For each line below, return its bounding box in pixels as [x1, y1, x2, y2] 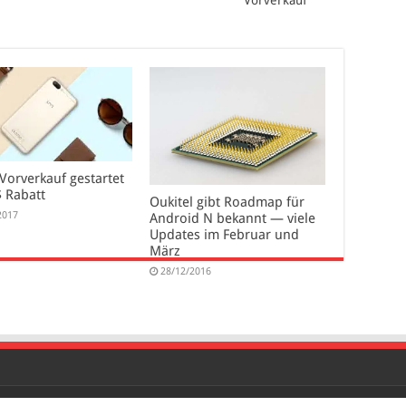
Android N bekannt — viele [149, 209, 315, 227]
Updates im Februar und [149, 226, 299, 243]
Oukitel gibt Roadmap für [149, 193, 304, 210]
